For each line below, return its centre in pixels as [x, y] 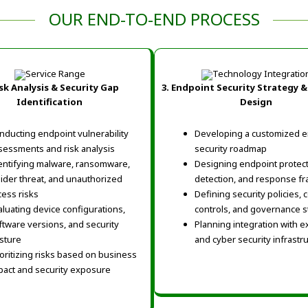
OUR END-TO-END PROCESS [154, 19]
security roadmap [231, 149]
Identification [49, 102]
